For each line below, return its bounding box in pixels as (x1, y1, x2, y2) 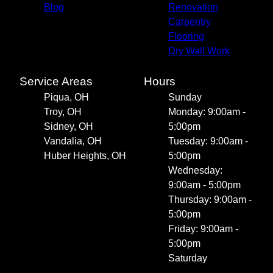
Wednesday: (168, 165, 222, 176)
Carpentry (168, 16, 211, 27)
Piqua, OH (44, 92, 89, 103)
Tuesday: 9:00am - (168, 136, 248, 147)
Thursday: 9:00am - (168, 194, 252, 205)
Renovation (168, 2, 218, 13)
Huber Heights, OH (44, 151, 126, 161)
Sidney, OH (44, 121, 93, 132)
